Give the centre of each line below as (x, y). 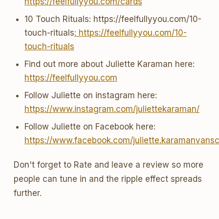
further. (28, 193)
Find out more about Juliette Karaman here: (109, 64)
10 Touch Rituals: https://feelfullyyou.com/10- (113, 19)
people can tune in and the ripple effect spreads (108, 179)
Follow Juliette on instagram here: (91, 95)
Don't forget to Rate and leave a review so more (109, 165)
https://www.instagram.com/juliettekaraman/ (112, 109)
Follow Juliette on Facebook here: (90, 127)
